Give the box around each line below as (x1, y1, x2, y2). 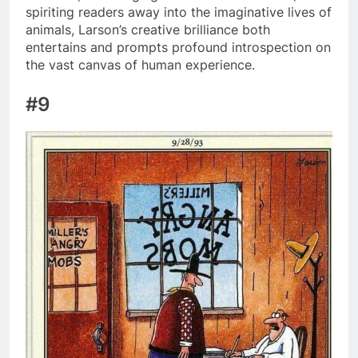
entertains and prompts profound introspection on (26, 38, 331, 55)
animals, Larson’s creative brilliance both (26, 21, 270, 38)
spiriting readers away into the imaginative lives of (26, 3, 332, 20)
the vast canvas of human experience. (26, 56, 255, 73)
